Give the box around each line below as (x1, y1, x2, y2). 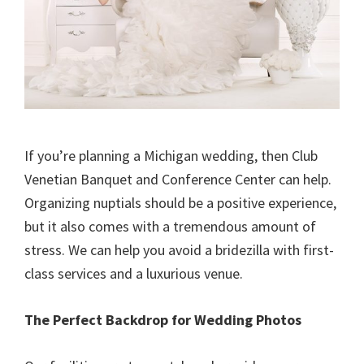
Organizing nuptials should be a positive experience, (24, 193, 336, 212)
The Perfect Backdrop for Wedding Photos (24, 310, 301, 329)
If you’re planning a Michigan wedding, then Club (24, 145, 318, 165)
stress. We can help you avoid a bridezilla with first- (24, 240, 334, 259)
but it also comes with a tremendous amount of (24, 216, 316, 236)
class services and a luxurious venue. (24, 263, 243, 283)
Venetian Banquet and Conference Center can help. (24, 169, 331, 188)
